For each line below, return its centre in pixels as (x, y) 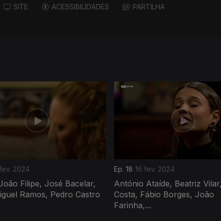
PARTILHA (149, 7)
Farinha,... (132, 205)
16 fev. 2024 (155, 169)
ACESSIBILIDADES (80, 7)
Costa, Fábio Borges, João (164, 194)
